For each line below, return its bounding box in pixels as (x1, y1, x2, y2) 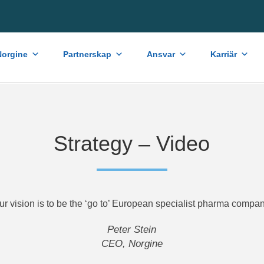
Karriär (210, 49, 237, 59)
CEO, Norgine (101, 238, 163, 249)
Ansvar (146, 49, 175, 59)
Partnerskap (62, 49, 111, 59)
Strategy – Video (54, 131, 210, 156)
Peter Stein (107, 224, 157, 235)
